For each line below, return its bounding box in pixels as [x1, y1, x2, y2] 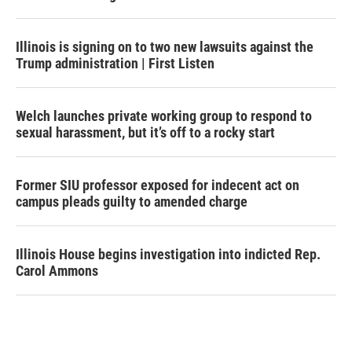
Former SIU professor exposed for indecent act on [16, 176, 299, 193]
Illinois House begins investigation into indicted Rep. [16, 245, 321, 262]
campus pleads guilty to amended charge [16, 192, 247, 210]
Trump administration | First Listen [16, 54, 214, 71]
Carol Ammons [16, 262, 98, 279]
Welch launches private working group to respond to [16, 107, 312, 124]
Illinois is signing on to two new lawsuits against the [16, 38, 313, 55]
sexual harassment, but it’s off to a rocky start [16, 123, 275, 141]
